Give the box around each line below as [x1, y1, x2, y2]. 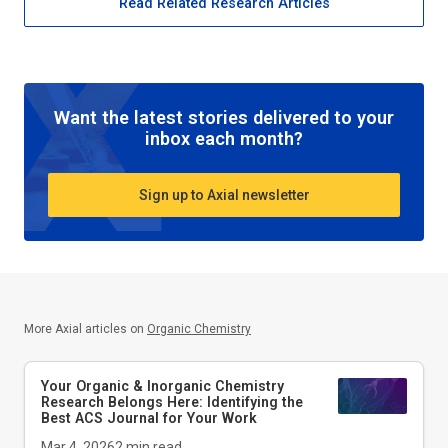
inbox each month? [145, 128, 303, 150]
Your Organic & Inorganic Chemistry [41, 378, 284, 395]
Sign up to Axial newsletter [138, 186, 310, 203]
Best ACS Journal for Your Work [41, 410, 257, 427]
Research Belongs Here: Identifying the [41, 394, 303, 411]
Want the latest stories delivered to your [54, 107, 394, 129]
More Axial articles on [24, 322, 144, 337]
